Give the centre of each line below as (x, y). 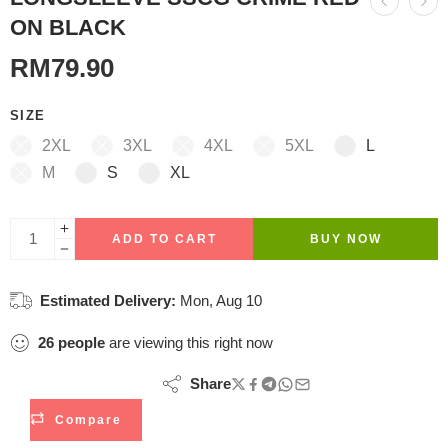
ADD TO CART (164, 239)
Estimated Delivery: (108, 300)
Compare (88, 420)
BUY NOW (345, 239)
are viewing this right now (189, 342)
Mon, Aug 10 (221, 300)
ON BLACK (68, 27)
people (81, 342)
